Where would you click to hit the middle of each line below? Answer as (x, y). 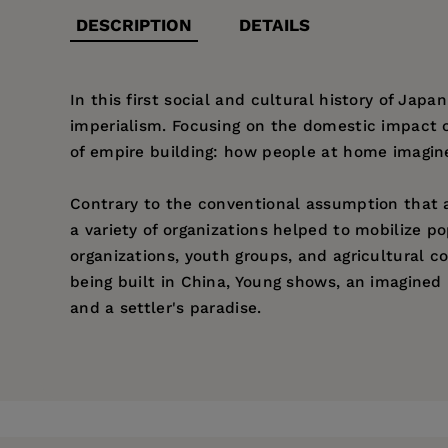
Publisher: (190, 416)
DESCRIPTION (134, 25)
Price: (173, 344)
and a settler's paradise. (166, 308)
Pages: (176, 380)
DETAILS (275, 25)
